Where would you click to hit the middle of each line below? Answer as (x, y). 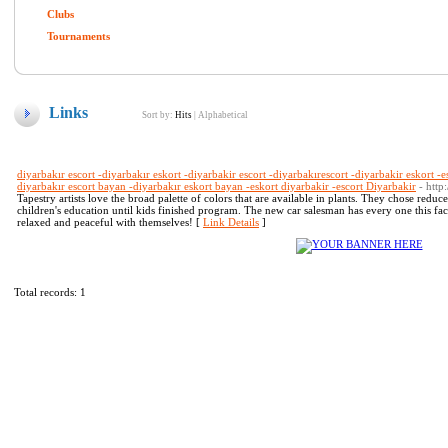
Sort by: (158, 115)
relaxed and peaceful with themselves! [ (110, 222)
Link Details (231, 222)
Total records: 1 (50, 292)
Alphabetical (223, 115)
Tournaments (78, 36)
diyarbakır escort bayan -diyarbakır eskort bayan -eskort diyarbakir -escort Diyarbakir (216, 186)
